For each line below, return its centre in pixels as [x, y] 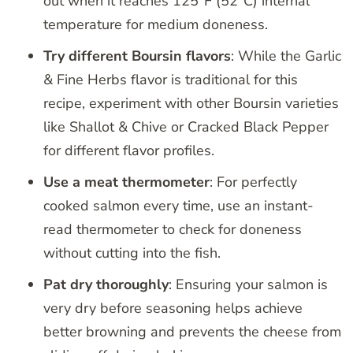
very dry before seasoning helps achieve [173, 308]
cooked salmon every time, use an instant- [178, 206]
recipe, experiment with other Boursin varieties [191, 104]
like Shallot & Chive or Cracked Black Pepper [186, 127]
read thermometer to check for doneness [173, 230]
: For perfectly [253, 182]
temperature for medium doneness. [156, 25]
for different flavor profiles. [129, 151]
